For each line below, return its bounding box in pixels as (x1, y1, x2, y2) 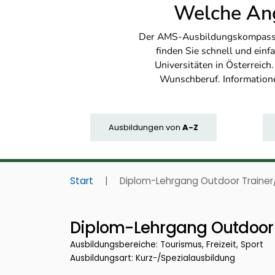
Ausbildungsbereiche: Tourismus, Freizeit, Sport (70, 239, 263, 251)
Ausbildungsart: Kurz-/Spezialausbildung (70, 252, 235, 265)
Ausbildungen (108, 121, 164, 133)
